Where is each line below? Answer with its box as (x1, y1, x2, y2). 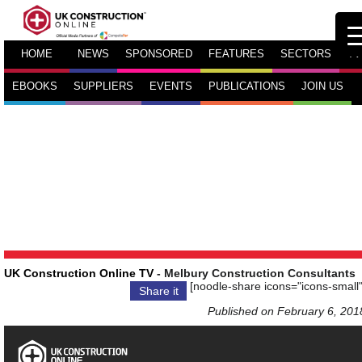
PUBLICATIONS (208, 81, 285, 92)
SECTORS (280, 48, 331, 60)
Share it (138, 284, 179, 297)
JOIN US (301, 81, 343, 92)
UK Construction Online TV (4, 267, 154, 280)
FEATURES (208, 48, 264, 60)
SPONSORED (125, 48, 192, 60)
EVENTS (149, 81, 192, 92)
